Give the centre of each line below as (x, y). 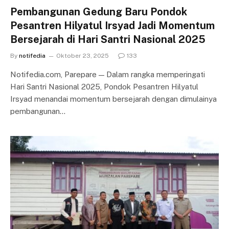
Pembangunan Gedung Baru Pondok (99, 12)
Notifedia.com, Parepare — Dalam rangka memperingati (108, 74)
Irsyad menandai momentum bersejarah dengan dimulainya (113, 99)
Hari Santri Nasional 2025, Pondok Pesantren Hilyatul (104, 86)
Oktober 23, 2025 (83, 55)
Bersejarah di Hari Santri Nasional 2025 (108, 39)
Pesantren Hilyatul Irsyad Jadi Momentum (112, 25)
